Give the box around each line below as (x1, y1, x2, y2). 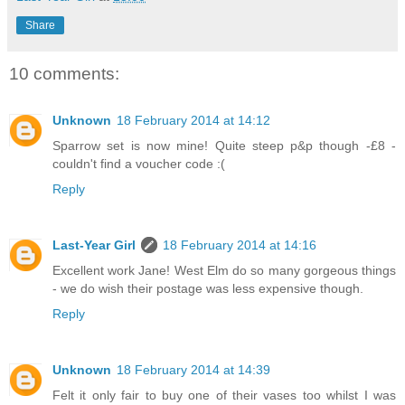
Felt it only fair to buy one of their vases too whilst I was (52, 388, 396, 403)
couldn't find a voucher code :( (52, 156, 225, 172)
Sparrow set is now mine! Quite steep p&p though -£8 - (52, 138, 396, 154)
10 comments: (9, 63, 119, 83)
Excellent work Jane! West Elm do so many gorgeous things (52, 263, 396, 278)
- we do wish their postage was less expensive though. (52, 281, 363, 297)
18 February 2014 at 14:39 (117, 363, 270, 378)
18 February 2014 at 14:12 (117, 113, 270, 128)
